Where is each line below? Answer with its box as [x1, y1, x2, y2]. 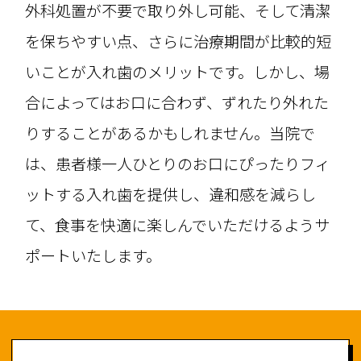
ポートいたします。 [25, 244, 162, 268]
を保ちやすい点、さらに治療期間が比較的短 [25, 30, 332, 53]
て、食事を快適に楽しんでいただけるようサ [25, 214, 330, 237]
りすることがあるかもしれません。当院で [25, 122, 316, 145]
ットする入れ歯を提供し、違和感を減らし [25, 183, 317, 206]
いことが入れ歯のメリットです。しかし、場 [25, 60, 330, 84]
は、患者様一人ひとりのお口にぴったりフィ [25, 152, 331, 176]
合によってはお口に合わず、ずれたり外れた [25, 91, 330, 114]
